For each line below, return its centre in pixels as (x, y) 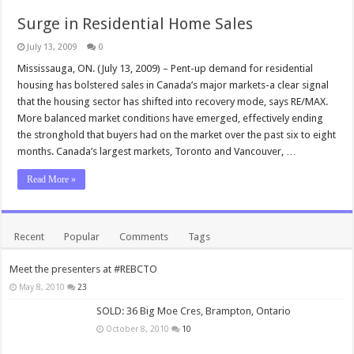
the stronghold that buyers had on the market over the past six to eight (177, 135)
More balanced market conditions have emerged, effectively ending (171, 118)
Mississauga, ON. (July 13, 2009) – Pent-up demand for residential (166, 68)
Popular (82, 237)
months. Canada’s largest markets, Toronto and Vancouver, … (157, 151)
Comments (144, 237)
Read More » (52, 179)
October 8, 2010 (138, 329)
